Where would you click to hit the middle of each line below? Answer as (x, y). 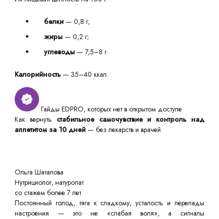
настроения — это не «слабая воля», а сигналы (109, 213)
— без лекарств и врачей (123, 130)
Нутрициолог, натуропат (49, 182)
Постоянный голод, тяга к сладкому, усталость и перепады (109, 203)
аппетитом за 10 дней (50, 130)
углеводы (60, 52)
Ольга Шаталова (39, 172)
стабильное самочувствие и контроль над (131, 119)
